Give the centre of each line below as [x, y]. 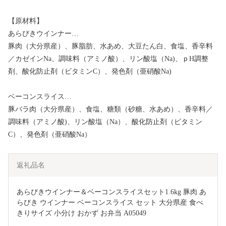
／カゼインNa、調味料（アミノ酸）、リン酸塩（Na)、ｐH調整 [108, 59]
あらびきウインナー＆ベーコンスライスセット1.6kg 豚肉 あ [111, 192]
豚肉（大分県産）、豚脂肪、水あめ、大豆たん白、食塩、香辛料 [110, 46]
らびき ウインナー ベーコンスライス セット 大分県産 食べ [110, 202]
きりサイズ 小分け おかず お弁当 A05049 [81, 213]
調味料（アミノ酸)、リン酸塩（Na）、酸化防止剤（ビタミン [105, 122]
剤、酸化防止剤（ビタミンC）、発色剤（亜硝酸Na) [90, 71]
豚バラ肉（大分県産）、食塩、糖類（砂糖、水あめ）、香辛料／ [110, 109]
